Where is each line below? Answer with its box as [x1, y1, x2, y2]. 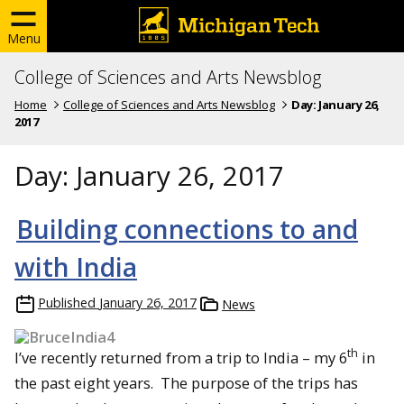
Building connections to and [16, 211, 358, 246]
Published [38, 293, 96, 311]
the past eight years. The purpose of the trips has [14, 372, 358, 393]
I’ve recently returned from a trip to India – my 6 [14, 346, 347, 368]
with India [14, 249, 137, 284]
